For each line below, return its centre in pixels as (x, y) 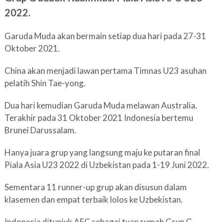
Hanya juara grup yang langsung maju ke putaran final (102, 152)
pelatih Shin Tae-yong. (45, 83)
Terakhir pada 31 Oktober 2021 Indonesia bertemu (99, 118)
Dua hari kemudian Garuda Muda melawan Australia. (101, 105)
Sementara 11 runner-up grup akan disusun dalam (95, 187)
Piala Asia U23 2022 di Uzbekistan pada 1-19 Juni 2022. (107, 165)
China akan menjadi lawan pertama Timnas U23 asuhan (105, 71)
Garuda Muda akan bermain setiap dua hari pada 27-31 (105, 36)
